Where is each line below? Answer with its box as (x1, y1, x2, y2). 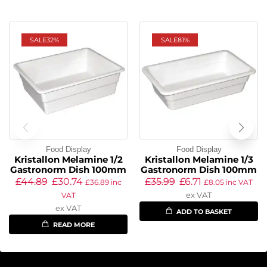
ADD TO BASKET (176, 207, 232, 216)
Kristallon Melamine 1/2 (14, 154, 123, 166)
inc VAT (224, 178, 253, 187)
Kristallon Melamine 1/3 (144, 154, 253, 166)
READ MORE (52, 221, 95, 229)
